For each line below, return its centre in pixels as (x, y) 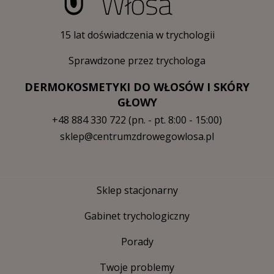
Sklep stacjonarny (137, 191)
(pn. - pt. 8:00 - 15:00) (174, 120)
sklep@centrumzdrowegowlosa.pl (137, 137)
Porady (137, 242)
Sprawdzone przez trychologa (137, 61)
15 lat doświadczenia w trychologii (137, 35)
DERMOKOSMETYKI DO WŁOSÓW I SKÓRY (137, 87)
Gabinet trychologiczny (137, 216)
